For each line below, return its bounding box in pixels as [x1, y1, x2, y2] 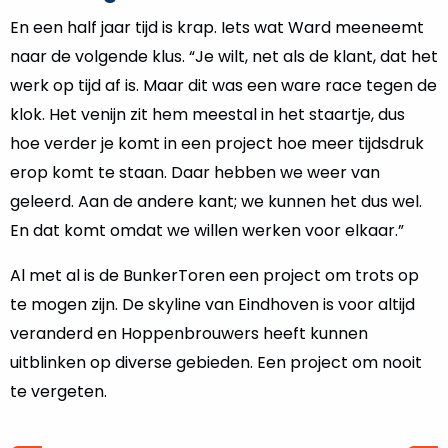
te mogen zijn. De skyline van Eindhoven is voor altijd [10, 293, 415, 316]
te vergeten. [10, 380, 107, 403]
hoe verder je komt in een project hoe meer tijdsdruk [10, 132, 424, 155]
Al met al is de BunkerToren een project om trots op [10, 264, 419, 287]
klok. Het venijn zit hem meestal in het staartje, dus [10, 103, 405, 126]
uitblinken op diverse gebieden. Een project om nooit [10, 351, 422, 374]
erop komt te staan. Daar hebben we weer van [10, 161, 380, 184]
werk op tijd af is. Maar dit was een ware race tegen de [10, 74, 437, 97]
